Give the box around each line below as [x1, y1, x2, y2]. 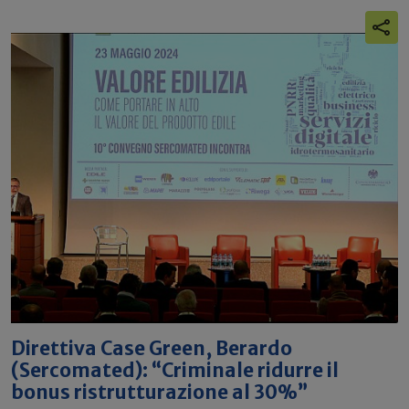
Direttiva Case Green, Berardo [11, 337, 292, 361]
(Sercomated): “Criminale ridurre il [11, 359, 339, 383]
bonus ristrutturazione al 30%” [11, 381, 309, 404]
